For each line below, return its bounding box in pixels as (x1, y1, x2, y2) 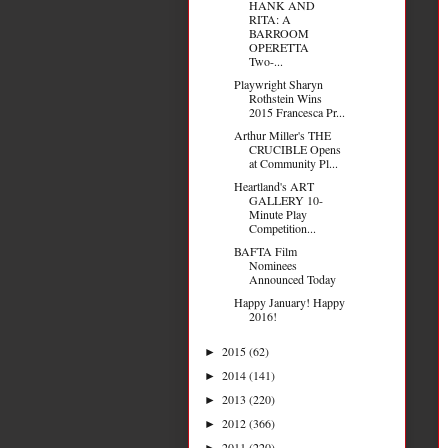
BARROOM (248, 24, 309, 41)
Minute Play (248, 205, 307, 222)
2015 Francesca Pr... (248, 103, 345, 120)
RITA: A (248, 10, 291, 27)
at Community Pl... (248, 154, 338, 171)
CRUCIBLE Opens (248, 140, 341, 157)
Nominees (248, 256, 297, 273)
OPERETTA (248, 38, 309, 55)
